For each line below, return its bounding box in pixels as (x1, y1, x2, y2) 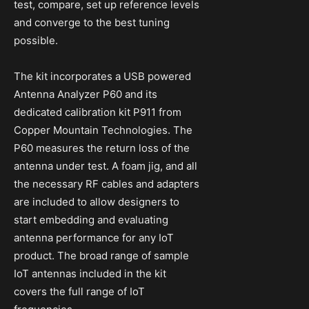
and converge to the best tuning (14, 15, 170, 29)
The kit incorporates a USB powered (14, 69, 191, 83)
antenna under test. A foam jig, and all (14, 159, 197, 172)
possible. (14, 33, 58, 47)
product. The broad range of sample (14, 248, 189, 262)
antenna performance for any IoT (14, 230, 174, 244)
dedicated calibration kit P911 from (14, 105, 181, 119)
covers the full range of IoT (14, 284, 145, 298)
